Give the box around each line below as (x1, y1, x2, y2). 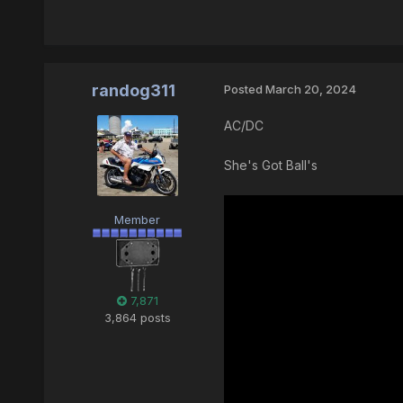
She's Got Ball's (223, 157, 318, 174)
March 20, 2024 (264, 82, 356, 97)
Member (114, 212, 161, 228)
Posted (223, 82, 265, 97)
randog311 (92, 81, 176, 101)
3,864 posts (103, 310, 171, 326)
